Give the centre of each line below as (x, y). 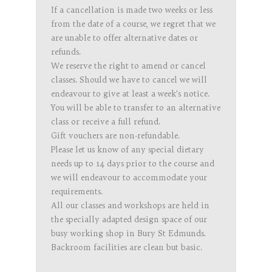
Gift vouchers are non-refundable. (115, 135)
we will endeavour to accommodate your (129, 177)
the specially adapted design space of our (129, 219)
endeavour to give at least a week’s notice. (130, 93)
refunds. (66, 52)
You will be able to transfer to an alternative (136, 107)
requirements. (77, 191)
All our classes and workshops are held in (130, 205)
